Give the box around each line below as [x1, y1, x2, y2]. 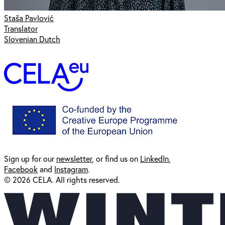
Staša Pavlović [4, 12, 54, 23]
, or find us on [92, 153, 140, 164]
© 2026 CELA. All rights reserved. [4, 174, 122, 185]
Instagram [54, 163, 88, 174]
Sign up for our [4, 153, 56, 164]
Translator [4, 23, 38, 34]
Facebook [4, 163, 38, 174]
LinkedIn [140, 153, 169, 164]
